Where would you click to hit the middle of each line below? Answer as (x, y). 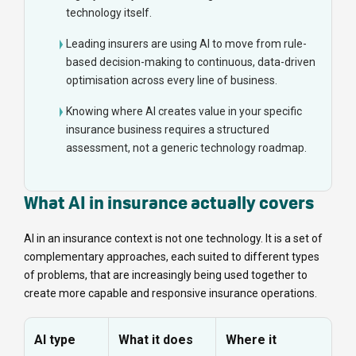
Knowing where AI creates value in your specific (184, 112)
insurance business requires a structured (168, 130)
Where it (251, 340)
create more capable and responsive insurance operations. (170, 294)
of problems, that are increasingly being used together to (166, 275)
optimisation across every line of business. (172, 81)
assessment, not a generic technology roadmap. (186, 148)
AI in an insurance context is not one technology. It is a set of (173, 239)
